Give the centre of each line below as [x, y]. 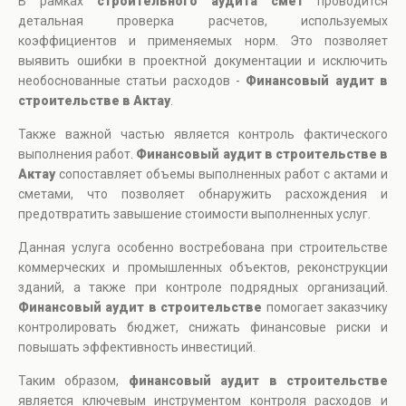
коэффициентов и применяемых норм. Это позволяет [203, 41]
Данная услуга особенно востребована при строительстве [203, 248]
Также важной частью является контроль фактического [203, 135]
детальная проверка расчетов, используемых [203, 21]
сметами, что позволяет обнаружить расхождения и [203, 194]
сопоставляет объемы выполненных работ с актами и [222, 174]
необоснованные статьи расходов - [132, 81]
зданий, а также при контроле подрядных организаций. [203, 288]
